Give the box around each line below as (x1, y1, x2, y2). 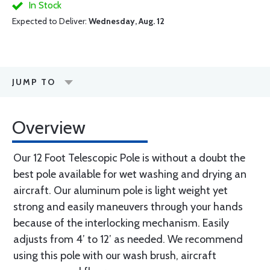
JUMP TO (12, 77, 55, 87)
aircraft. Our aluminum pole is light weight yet (13, 184, 228, 197)
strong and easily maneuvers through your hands (13, 200, 243, 213)
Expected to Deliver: (12, 16, 89, 27)
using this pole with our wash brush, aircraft (13, 249, 216, 262)
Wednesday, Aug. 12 (89, 16, 165, 27)
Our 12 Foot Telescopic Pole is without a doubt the (13, 151, 245, 165)
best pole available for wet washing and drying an (13, 168, 246, 181)
